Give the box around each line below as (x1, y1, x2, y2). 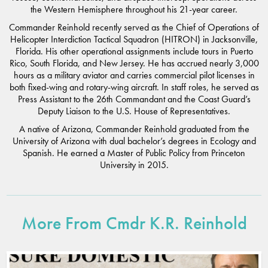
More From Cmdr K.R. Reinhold (21, 211, 247, 234)
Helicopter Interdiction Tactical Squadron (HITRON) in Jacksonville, (10, 32, 258, 45)
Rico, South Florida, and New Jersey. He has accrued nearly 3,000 (9, 56, 259, 69)
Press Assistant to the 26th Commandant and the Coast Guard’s (17, 92, 251, 105)
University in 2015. (99, 158, 169, 171)
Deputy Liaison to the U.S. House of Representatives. (38, 104, 230, 117)
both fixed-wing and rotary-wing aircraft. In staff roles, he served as (9, 80, 259, 93)
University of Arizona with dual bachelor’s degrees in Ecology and (12, 134, 256, 147)
